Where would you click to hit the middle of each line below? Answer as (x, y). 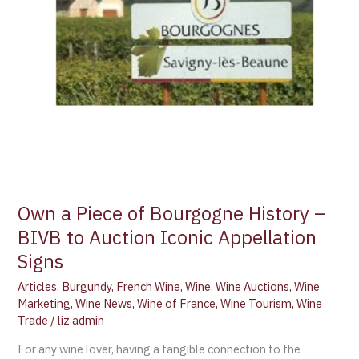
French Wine (149, 286)
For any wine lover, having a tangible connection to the (159, 349)
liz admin (81, 320)
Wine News (104, 303)
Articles (38, 286)
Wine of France (177, 303)
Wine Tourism (256, 303)
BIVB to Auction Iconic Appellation (167, 237)
